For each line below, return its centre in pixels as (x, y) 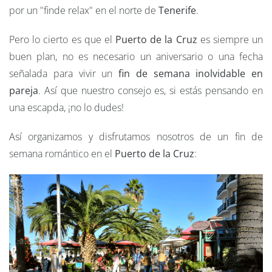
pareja (24, 91)
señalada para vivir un (64, 74)
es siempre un (230, 40)
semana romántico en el (62, 154)
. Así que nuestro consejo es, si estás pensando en (151, 91)
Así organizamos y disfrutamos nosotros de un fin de (136, 137)
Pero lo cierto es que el (62, 40)
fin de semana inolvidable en (191, 74)
